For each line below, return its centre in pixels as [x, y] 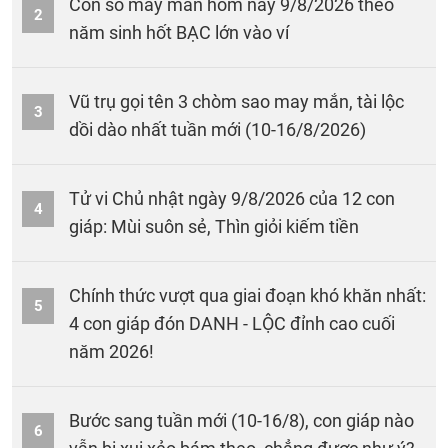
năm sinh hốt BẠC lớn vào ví [179, 32]
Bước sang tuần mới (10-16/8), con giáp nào [241, 420]
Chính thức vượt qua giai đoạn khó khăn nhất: [247, 295]
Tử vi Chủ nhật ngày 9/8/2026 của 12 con [232, 198]
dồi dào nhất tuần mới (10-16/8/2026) [217, 129]
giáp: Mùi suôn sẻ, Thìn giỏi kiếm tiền [214, 226]
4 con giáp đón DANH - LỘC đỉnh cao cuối [232, 323]
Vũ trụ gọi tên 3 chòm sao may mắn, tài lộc [236, 101]
